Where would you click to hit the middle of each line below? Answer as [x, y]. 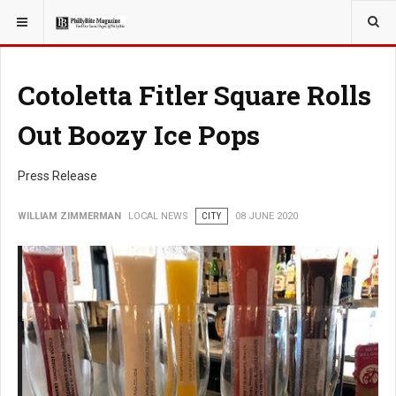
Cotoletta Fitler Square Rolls [194, 95]
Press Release [57, 176]
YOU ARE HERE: [52, 17]
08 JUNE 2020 [267, 216]
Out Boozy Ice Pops [139, 135]
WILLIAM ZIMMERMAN [69, 216]
